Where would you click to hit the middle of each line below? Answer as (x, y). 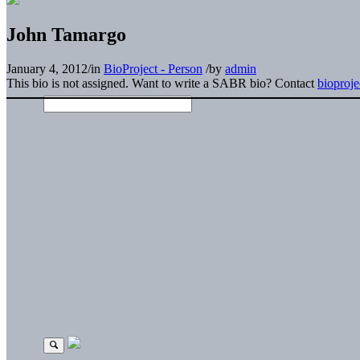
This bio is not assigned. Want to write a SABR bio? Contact (162, 83)
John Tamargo (66, 34)
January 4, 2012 (47, 68)
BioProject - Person (153, 68)
